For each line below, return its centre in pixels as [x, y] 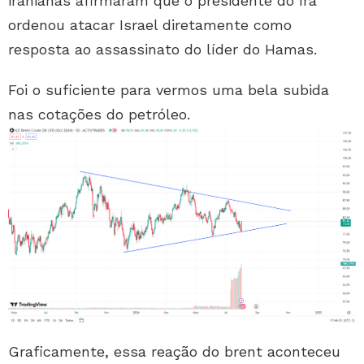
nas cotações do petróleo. [99, 115]
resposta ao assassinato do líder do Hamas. [162, 50]
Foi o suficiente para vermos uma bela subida [169, 90]
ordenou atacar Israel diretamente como [150, 25]
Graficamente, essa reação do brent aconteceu [174, 352]
